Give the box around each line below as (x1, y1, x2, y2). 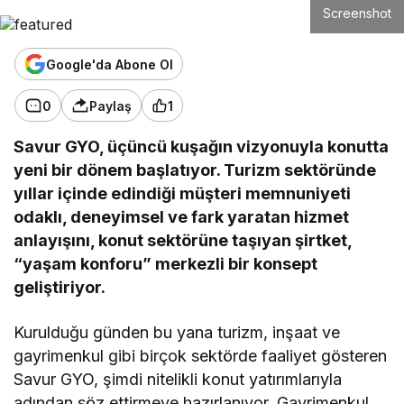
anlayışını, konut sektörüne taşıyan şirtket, (14, 231, 353, 251)
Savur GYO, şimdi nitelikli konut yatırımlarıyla (14, 370, 343, 390)
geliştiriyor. (14, 278, 106, 298)
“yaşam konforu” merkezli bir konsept (14, 254, 318, 274)
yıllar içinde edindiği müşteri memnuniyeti (14, 184, 352, 204)
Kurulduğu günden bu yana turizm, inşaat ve (14, 323, 341, 343)
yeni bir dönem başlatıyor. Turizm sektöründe (14, 161, 377, 180)
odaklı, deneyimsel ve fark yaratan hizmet (14, 207, 350, 227)
